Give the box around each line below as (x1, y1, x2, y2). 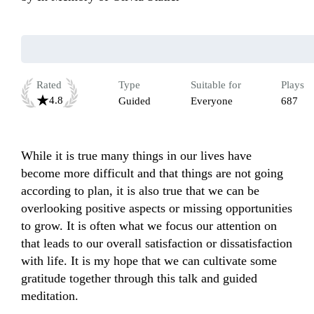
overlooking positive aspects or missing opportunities (21, 201, 292, 216)
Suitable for (191, 79, 241, 91)
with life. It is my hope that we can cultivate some (21, 254, 277, 268)
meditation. (21, 289, 78, 303)
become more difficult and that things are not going (21, 166, 283, 181)
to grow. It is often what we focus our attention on (21, 219, 277, 233)
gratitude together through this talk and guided (21, 271, 257, 286)
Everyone (191, 95, 233, 107)
